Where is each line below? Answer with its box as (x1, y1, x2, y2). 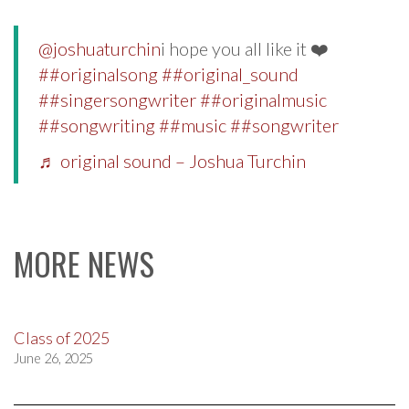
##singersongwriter (38, 89, 196, 111)
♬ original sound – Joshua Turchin (38, 150, 306, 173)
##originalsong (38, 63, 158, 86)
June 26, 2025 (14, 351, 93, 367)
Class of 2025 (14, 328, 110, 349)
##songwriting (38, 114, 155, 137)
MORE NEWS (14, 240, 154, 288)
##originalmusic (200, 89, 327, 111)
